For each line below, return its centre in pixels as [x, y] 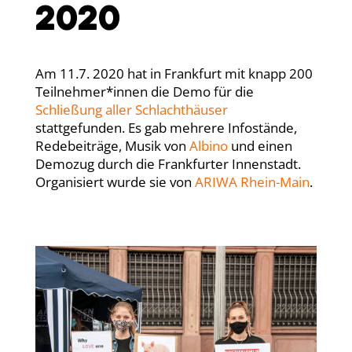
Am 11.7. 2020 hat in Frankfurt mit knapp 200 [174, 73]
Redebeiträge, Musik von [112, 146]
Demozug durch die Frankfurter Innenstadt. [168, 164]
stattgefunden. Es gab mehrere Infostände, [166, 128]
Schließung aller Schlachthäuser [131, 110]
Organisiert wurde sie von [113, 182]
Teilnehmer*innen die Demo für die [144, 92]
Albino [208, 146]
